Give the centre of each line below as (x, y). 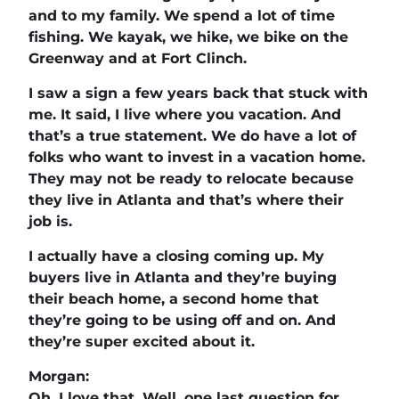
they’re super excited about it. (142, 341)
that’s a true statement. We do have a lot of (192, 135)
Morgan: (59, 376)
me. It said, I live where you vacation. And (185, 114)
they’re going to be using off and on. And (182, 320)
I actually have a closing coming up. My (176, 256)
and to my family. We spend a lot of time (182, 15)
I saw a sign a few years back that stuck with (198, 93)
